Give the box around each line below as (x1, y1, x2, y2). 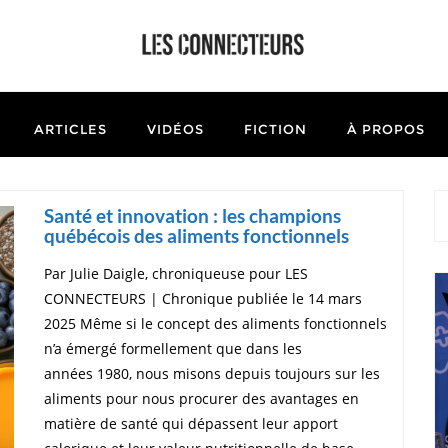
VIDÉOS (146, 120, 204, 137)
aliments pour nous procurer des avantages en (44, 388, 359, 408)
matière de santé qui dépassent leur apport (44, 413, 338, 433)
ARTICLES (33, 120, 107, 137)
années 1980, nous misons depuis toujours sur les (44, 363, 380, 383)
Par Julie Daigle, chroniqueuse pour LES (44, 263, 308, 283)
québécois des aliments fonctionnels (44, 223, 349, 247)
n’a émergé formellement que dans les (44, 338, 302, 358)
